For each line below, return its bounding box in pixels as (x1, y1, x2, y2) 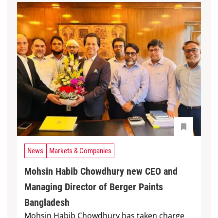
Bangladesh (24, 196, 70, 208)
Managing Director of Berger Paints (24, 181, 163, 193)
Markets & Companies (49, 146, 111, 155)
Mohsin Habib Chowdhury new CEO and (24, 165, 178, 177)
